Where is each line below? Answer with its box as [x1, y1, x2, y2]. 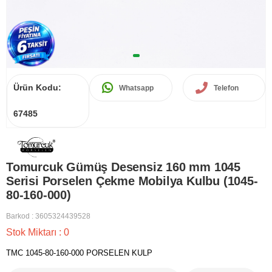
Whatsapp [119, 83, 154, 92]
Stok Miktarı [6, 227, 59, 238]
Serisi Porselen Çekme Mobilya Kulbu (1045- [6, 174, 258, 188]
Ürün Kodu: [13, 83, 61, 92]
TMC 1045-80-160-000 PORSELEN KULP [6, 248, 152, 258]
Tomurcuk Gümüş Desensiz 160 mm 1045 [6, 160, 240, 174]
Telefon [213, 83, 239, 92]
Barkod [6, 212, 30, 221]
